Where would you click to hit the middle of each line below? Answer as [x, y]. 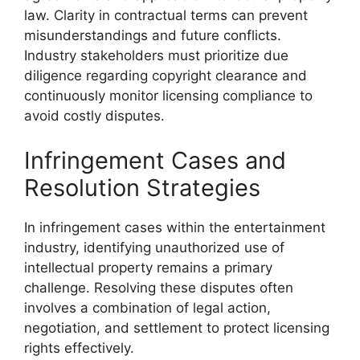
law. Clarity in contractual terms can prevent [166, 15]
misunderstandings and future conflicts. [153, 35]
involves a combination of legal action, [147, 307]
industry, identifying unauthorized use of [154, 247]
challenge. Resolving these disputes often [159, 287]
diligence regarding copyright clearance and [166, 76]
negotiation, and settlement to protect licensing [177, 327]
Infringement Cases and [155, 160]
